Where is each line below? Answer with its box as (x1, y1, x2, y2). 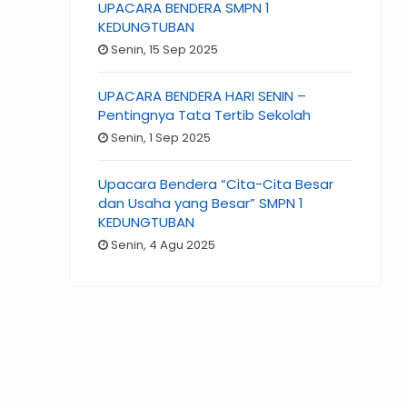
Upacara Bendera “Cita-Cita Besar (98, 174, 334, 194)
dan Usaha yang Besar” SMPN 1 (98, 194, 304, 213)
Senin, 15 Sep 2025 (108, 41, 219, 59)
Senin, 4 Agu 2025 (108, 236, 216, 254)
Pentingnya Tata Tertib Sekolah (98, 105, 312, 125)
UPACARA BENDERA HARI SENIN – (98, 86, 307, 106)
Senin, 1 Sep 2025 (108, 129, 212, 147)
